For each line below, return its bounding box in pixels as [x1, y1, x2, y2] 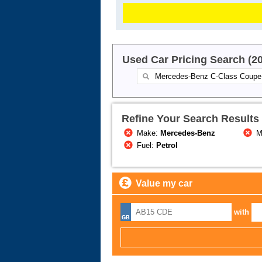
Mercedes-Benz [160, 129, 216, 138]
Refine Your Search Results [122, 113, 259, 125]
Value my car [136, 178, 192, 189]
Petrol [156, 141, 178, 150]
